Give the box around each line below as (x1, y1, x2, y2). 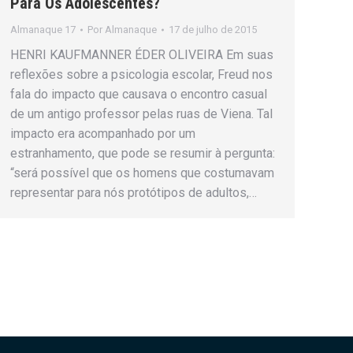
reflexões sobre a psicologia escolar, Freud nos (10, 67, 273, 83)
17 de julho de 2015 (169, 24, 257, 36)
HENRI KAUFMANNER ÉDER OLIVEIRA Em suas (10, 47, 273, 63)
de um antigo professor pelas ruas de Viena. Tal (10, 106, 273, 122)
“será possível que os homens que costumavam (10, 165, 274, 181)
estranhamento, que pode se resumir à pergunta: (10, 146, 275, 162)
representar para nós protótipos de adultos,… (10, 185, 257, 201)
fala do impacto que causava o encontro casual (10, 87, 267, 102)
